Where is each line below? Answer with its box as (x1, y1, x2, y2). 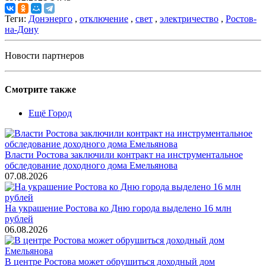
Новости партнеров (5, 50, 84, 61)
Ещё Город (28, 107, 72, 118)
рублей (5, 213, 33, 224)
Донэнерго (28, 14, 72, 24)
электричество (160, 14, 218, 24)
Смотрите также (5, 84, 76, 95)
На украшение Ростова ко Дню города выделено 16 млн (5, 202, 232, 213)
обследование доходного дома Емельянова (5, 160, 178, 170)
